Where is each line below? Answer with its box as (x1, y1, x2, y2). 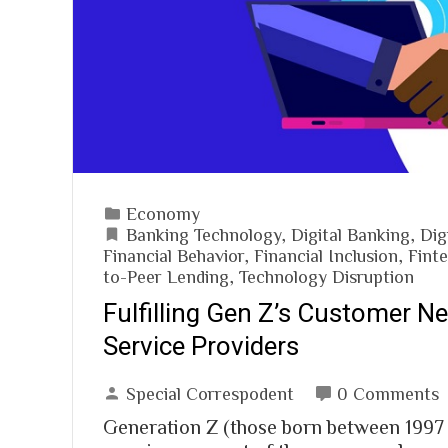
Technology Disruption (239, 267, 414, 285)
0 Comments (337, 384, 439, 402)
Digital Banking (291, 225, 410, 243)
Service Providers (103, 331, 299, 361)
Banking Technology (126, 225, 281, 243)
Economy (126, 204, 200, 222)
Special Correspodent (126, 384, 294, 402)
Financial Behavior (103, 246, 244, 264)
